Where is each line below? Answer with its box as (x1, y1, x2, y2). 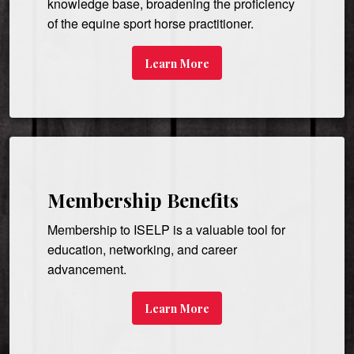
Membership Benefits (47, 186, 239, 213)
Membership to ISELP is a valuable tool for (47, 220, 285, 239)
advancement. (47, 259, 126, 278)
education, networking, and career (47, 239, 237, 258)
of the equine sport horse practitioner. (47, 14, 254, 33)
